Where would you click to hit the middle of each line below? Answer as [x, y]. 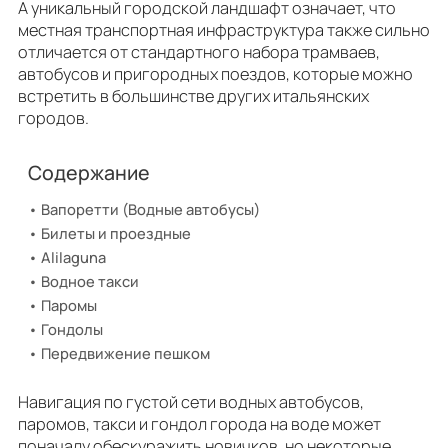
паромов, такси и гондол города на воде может [199, 424]
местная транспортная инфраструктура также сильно [224, 29]
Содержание [89, 172]
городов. [55, 117]
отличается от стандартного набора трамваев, [199, 51]
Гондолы [71, 328]
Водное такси [91, 280]
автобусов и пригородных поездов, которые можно [215, 73]
